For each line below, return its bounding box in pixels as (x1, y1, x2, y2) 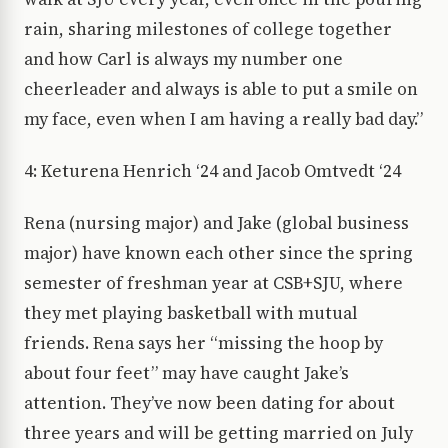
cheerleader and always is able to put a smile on (24, 77, 418, 102)
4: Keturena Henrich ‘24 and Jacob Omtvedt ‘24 (24, 159, 401, 184)
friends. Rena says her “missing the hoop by (24, 331, 383, 356)
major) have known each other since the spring (24, 241, 413, 266)
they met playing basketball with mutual (24, 301, 358, 326)
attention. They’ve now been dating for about (24, 391, 395, 416)
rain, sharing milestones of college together (24, 17, 392, 42)
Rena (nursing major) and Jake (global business (24, 211, 409, 236)
